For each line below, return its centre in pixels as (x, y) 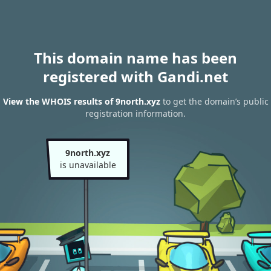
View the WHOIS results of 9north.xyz (81, 102)
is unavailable (88, 165)
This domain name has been (135, 58)
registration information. (135, 114)
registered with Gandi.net (135, 77)
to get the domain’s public (214, 102)
